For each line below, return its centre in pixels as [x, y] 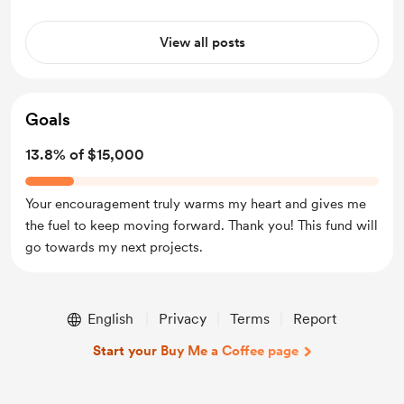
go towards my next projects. [114, 247]
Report [314, 319]
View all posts [202, 42]
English [110, 319]
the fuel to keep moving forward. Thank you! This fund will [202, 225]
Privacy [182, 319]
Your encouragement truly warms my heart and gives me [196, 204]
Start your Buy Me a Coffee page [196, 351]
